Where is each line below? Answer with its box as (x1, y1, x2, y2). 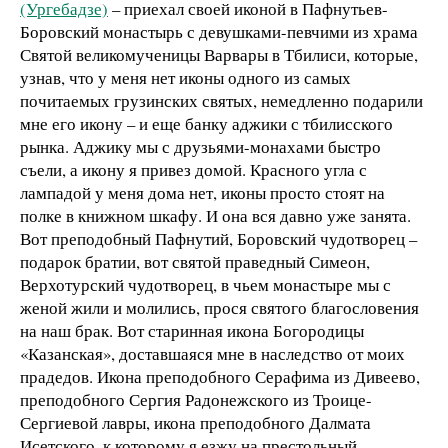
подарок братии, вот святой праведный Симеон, (20, 250, 370, 274)
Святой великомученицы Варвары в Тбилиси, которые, (20, 43, 418, 67)
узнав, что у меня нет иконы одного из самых (20, 66, 351, 90)
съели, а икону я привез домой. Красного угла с (20, 158, 367, 182)
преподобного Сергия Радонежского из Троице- (20, 388, 372, 412)
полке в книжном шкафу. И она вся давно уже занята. (20, 204, 411, 228)
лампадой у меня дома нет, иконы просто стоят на (20, 181, 385, 205)
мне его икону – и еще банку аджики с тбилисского (20, 112, 393, 136)
